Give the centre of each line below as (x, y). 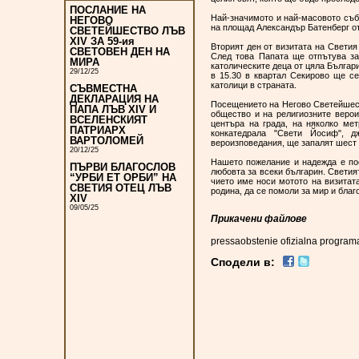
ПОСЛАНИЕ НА (108, 10)
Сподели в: (243, 262)
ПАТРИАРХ (98, 131)
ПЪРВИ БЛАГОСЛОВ (123, 167)
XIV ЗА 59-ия (102, 42)
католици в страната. (254, 85)
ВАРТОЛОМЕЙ (107, 141)
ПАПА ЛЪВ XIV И (113, 110)
